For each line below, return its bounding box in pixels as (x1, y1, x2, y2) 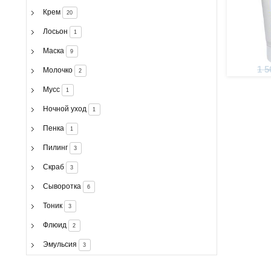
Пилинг (42, 143, 68, 152)
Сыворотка (42, 181, 81, 191)
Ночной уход (42, 104, 87, 113)
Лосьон (42, 27, 68, 36)
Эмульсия (42, 240, 77, 249)
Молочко (42, 65, 73, 74)
